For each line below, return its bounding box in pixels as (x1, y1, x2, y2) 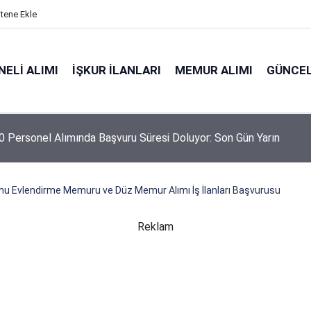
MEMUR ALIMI (175, 62, 253, 77)
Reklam (137, 220, 174, 233)
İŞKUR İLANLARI (72, 62, 161, 77)
